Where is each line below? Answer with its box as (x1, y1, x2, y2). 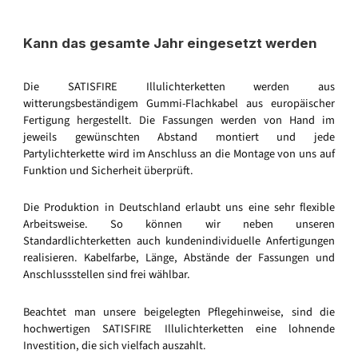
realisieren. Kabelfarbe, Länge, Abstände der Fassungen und (23, 249, 335, 267)
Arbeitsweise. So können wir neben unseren (23, 216, 335, 233)
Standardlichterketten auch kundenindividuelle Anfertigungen (23, 233, 335, 250)
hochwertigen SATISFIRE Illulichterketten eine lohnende (23, 320, 335, 338)
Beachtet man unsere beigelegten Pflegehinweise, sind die (23, 304, 335, 321)
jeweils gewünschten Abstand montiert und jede (23, 128, 335, 145)
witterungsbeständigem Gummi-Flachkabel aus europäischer (23, 94, 335, 112)
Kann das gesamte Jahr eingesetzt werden (23, 35, 317, 52)
